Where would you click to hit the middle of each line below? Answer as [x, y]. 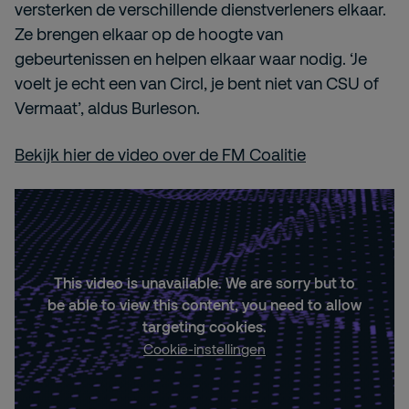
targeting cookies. [204, 327]
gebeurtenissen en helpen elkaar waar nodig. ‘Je [191, 59]
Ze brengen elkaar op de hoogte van [149, 34]
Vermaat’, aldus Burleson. [107, 108]
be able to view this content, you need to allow [204, 305]
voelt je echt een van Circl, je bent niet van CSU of [197, 84]
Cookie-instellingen [204, 349]
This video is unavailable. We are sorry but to [204, 283]
